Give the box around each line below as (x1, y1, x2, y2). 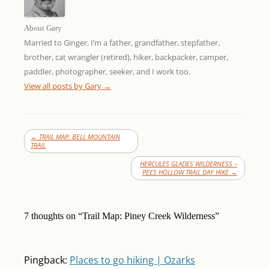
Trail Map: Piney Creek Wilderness (82, 210, 215, 221)
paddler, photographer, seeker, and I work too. (24, 65, 190, 77)
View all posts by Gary (24, 80, 103, 91)
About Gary (24, 23, 62, 32)
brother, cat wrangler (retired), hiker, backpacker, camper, (24, 51, 228, 62)
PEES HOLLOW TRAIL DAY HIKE (142, 167, 231, 177)
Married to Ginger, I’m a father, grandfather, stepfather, (24, 37, 220, 48)
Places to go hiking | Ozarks (70, 253, 195, 267)
